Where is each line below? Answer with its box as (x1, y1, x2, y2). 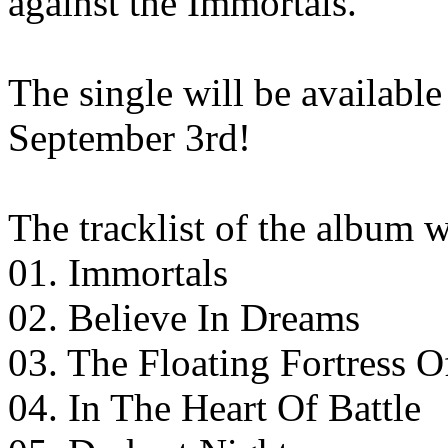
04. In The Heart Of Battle (8, 385, 421, 429)
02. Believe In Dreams (8, 295, 360, 339)
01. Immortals (8, 250, 228, 294)
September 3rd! (8, 115, 251, 159)
